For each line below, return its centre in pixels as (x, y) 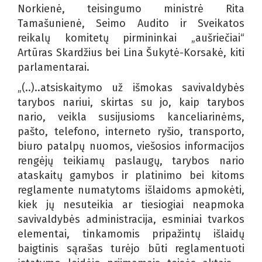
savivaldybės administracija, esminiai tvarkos (131, 219)
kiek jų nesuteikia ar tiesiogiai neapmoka (131, 204)
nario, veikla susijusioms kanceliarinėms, (131, 117)
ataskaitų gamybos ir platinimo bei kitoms (131, 175)
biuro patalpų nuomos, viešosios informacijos (131, 146)
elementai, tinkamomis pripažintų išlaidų (131, 234)
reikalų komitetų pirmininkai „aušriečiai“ (131, 38)
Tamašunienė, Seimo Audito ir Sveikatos (131, 23)
